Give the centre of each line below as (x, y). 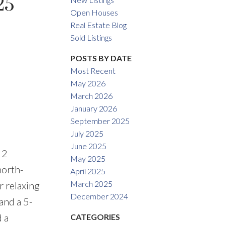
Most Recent (93, 71)
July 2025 (87, 134)
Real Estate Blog (99, 25)
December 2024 (99, 196)
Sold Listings (91, 38)
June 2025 (89, 146)
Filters (15, 73)
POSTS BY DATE (101, 58)
